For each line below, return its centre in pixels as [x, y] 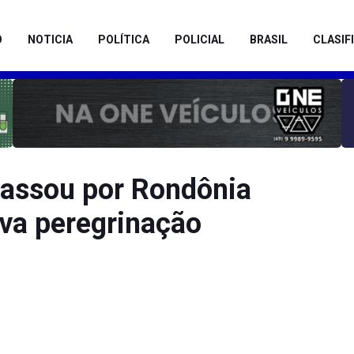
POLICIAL [200, 40]
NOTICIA [50, 40]
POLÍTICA [124, 40]
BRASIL [269, 40]
